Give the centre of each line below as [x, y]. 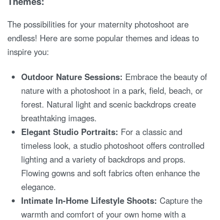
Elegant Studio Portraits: [70, 132]
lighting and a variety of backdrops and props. [104, 159]
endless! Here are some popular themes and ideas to [103, 38]
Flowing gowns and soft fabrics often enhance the [111, 173]
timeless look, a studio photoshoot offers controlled [113, 146]
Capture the [180, 201]
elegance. [39, 187]
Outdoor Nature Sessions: [72, 77]
